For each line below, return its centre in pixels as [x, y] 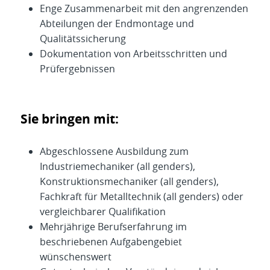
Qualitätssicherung [83, 39]
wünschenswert [76, 256]
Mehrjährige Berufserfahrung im [113, 226]
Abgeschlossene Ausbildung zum [114, 151]
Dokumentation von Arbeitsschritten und [133, 54]
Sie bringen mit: [70, 119]
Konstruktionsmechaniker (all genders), [129, 181]
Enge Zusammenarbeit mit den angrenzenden [144, 9]
